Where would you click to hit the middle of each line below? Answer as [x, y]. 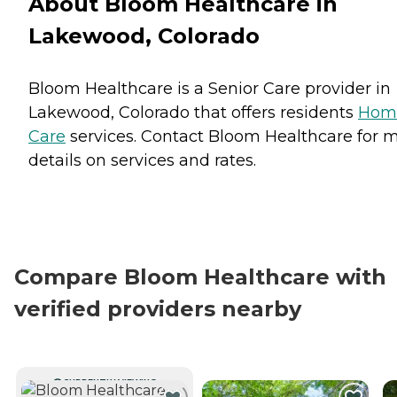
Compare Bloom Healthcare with [200, 276]
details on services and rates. [142, 160]
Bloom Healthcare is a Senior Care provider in [210, 88]
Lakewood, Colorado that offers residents [193, 112]
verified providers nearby [158, 308]
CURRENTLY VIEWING [110, 382]
